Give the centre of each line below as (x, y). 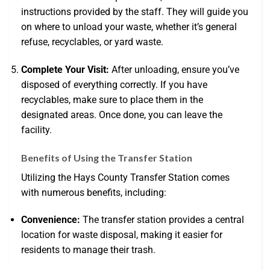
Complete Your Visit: (65, 69)
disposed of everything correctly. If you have (114, 84)
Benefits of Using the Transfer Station (107, 157)
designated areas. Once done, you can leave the (122, 115)
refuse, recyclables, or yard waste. (92, 42)
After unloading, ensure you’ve (174, 69)
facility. (36, 130)
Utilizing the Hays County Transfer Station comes (125, 177)
